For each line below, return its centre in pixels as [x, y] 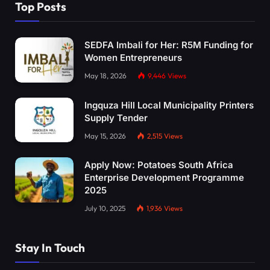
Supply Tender [116, 118]
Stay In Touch [50, 248]
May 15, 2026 [105, 136]
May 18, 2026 [105, 76]
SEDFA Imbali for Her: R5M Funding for [169, 45]
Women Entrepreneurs [133, 58]
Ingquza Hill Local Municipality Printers [169, 105]
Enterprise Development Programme [164, 178]
